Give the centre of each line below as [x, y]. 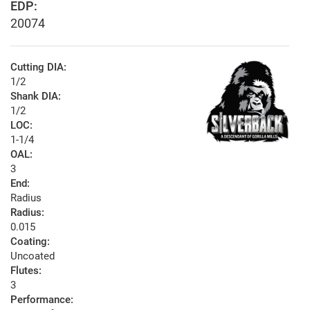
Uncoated [33, 256]
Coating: [30, 242]
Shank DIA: [36, 97]
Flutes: [26, 271]
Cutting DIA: [38, 67]
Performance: [42, 300]
